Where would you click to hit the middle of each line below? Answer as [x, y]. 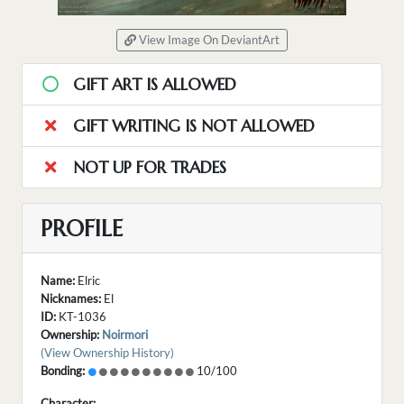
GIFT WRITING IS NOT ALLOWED [191, 126]
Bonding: [63, 371]
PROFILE [82, 229]
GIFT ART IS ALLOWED [152, 85]
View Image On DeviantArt [208, 41]
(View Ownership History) [107, 353]
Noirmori [125, 335]
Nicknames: [71, 299]
